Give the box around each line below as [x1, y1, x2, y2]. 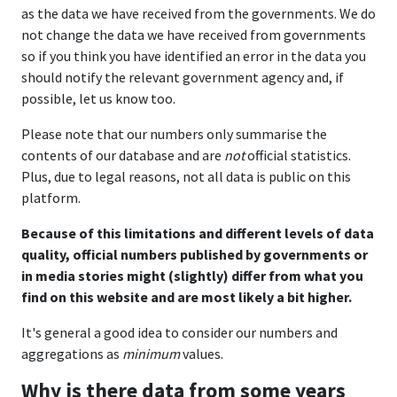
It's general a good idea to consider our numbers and [21, 323, 338, 341]
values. [180, 345, 223, 362]
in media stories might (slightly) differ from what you [21, 267, 363, 284]
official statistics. [245, 146, 351, 164]
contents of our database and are [21, 146, 224, 164]
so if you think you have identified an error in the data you [21, 47, 366, 65]
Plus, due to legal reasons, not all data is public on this [21, 167, 351, 185]
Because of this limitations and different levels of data [21, 224, 374, 242]
